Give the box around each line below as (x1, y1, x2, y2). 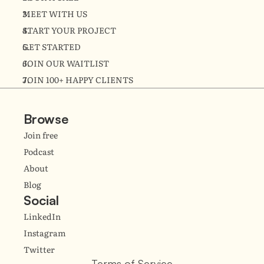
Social (24, 192, 59, 209)
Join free (24, 129, 58, 141)
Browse (24, 111, 68, 127)
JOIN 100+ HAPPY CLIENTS (22, 74, 134, 86)
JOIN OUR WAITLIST (22, 57, 110, 70)
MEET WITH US (22, 8, 88, 20)
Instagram (24, 227, 66, 239)
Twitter (24, 243, 55, 256)
